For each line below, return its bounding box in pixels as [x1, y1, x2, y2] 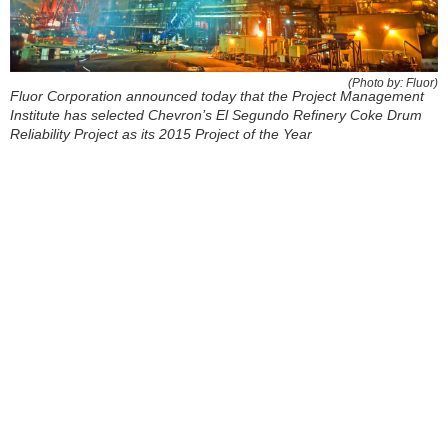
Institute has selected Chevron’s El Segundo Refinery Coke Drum [10, 106, 422, 123]
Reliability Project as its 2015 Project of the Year [10, 125, 312, 142]
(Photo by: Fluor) [348, 75, 438, 90]
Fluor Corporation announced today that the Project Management [10, 87, 424, 104]
